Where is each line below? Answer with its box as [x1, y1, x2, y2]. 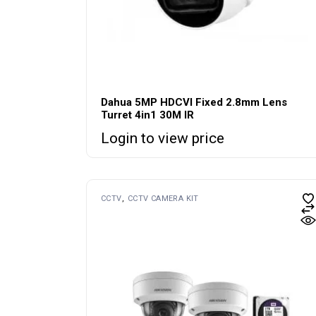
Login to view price [101, 129, 224, 147]
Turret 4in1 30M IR [101, 108, 194, 121]
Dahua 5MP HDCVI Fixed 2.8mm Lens [101, 95, 287, 109]
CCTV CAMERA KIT [127, 193, 199, 203]
